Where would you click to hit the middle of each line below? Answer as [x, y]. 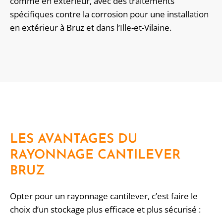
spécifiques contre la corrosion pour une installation [109, 14]
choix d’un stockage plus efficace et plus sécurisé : [105, 210]
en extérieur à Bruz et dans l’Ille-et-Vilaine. [91, 28]
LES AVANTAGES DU [74, 140]
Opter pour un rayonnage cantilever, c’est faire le [104, 196]
